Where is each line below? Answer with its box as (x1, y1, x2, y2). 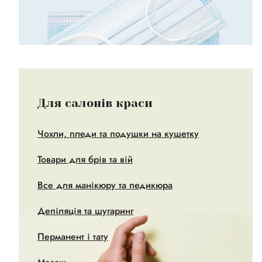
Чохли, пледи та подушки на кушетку (37, 127, 199, 140)
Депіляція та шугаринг (37, 204, 133, 218)
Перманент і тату (37, 230, 108, 243)
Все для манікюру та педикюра (37, 178, 173, 192)
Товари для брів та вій (37, 153, 133, 166)
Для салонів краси (37, 96, 153, 110)
